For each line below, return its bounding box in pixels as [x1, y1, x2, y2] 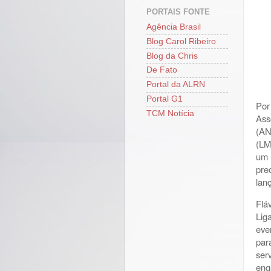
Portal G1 [146, 94, 183, 103]
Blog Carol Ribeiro [146, 36, 216, 46]
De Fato [146, 65, 177, 75]
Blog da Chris [146, 51, 198, 60]
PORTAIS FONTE [146, 7, 210, 17]
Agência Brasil [146, 22, 201, 32]
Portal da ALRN [146, 80, 205, 90]
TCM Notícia [146, 108, 194, 118]
